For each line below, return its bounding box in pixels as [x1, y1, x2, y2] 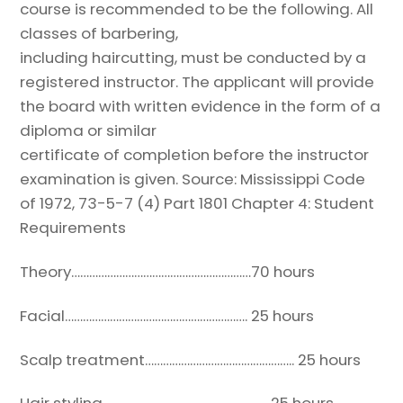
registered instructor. [20, 71, 183, 94]
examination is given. [20, 168, 183, 191]
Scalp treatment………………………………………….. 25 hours [20, 348, 362, 371]
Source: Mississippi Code [182, 168, 366, 191]
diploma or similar [20, 120, 157, 142]
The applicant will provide [182, 71, 375, 94]
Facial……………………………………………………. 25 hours [20, 304, 315, 327]
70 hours [251, 260, 316, 282]
